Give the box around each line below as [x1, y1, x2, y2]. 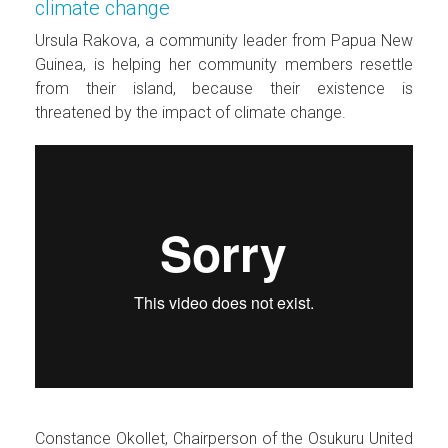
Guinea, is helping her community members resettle [35, 54, 413, 74]
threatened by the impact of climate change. [35, 102, 346, 122]
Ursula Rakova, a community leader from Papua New [35, 30, 413, 50]
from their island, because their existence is [35, 78, 413, 98]
